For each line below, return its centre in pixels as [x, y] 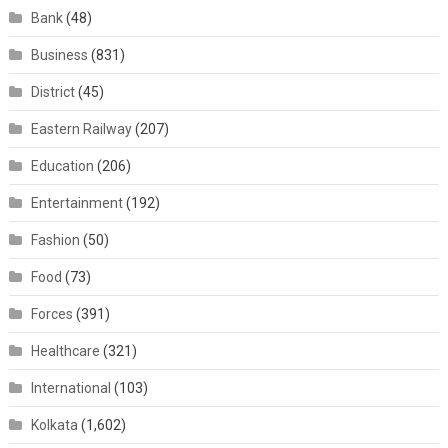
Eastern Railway [81, 128]
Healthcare [65, 350]
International [70, 387]
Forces [51, 313]
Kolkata [54, 424]
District [52, 91]
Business [59, 54]
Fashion [55, 239]
